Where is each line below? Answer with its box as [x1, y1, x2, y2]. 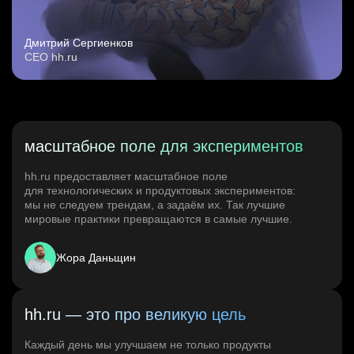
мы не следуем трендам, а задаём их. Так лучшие [24, 198, 285, 212]
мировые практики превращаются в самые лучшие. [24, 213, 292, 226]
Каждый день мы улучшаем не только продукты [24, 338, 271, 352]
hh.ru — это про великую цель [24, 306, 246, 324]
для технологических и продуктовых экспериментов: [24, 184, 296, 198]
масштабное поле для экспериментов [24, 137, 303, 156]
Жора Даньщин [56, 251, 136, 265]
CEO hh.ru [24, 51, 77, 64]
